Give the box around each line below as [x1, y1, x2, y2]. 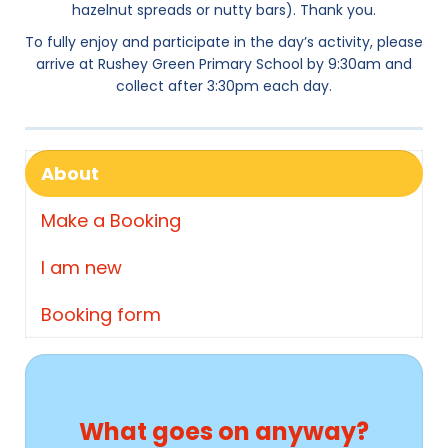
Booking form [41, 302, 161, 328]
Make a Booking [41, 208, 181, 234]
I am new [41, 255, 122, 281]
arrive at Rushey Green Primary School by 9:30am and [36, 54, 412, 75]
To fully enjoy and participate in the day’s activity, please [25, 32, 423, 53]
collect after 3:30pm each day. [116, 76, 332, 97]
